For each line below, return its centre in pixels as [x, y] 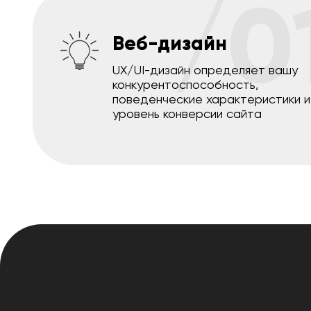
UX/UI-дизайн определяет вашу [205, 70]
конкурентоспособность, [185, 85]
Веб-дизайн [170, 44]
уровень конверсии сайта [187, 114]
